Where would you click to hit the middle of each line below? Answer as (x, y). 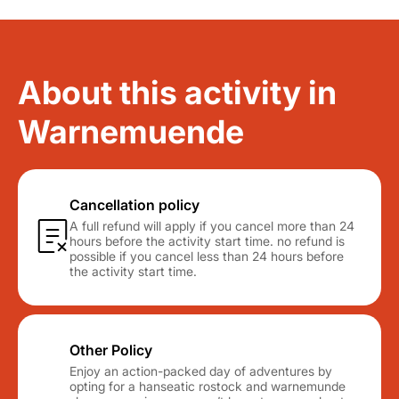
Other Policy (111, 350)
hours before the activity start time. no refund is (207, 241)
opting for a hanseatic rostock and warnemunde (208, 386)
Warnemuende (131, 132)
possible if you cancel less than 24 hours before (207, 256)
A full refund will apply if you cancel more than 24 (212, 226)
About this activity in (177, 93)
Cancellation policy (134, 205)
